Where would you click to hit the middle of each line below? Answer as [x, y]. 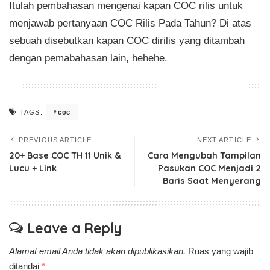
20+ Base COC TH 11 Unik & [65, 156]
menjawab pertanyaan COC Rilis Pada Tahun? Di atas [130, 23]
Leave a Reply [74, 228]
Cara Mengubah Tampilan [204, 156]
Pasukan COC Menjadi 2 [209, 168]
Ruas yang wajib [221, 252]
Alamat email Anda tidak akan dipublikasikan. [97, 252]
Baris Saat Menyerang [212, 181]
